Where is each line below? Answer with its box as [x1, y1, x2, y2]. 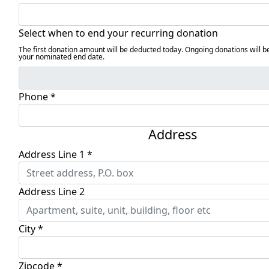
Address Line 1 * [19, 148, 92, 161]
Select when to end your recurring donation [19, 26, 218, 40]
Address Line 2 [19, 185, 85, 198]
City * [19, 222, 43, 235]
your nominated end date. [19, 52, 104, 62]
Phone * [19, 90, 56, 103]
